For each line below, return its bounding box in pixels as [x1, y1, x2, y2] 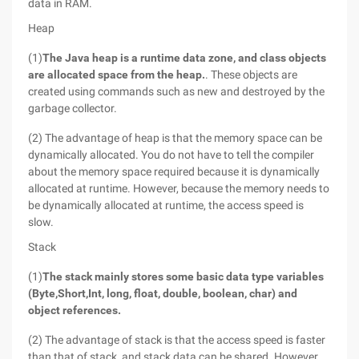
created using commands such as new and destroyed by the [28, 85, 325, 98]
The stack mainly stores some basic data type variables [42, 270, 324, 283]
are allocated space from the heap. [28, 68, 205, 81]
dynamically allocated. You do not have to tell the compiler [28, 148, 314, 161]
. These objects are [205, 68, 297, 81]
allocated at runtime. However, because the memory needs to [28, 182, 329, 195]
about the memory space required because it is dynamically [28, 165, 320, 178]
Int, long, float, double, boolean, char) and [88, 287, 297, 300]
